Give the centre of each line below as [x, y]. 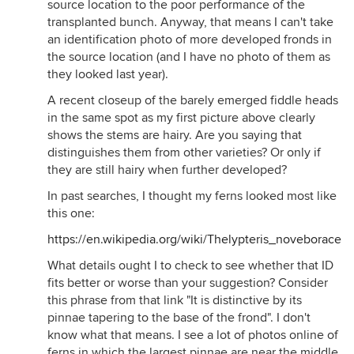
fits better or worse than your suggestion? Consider [188, 283]
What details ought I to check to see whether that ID [190, 265]
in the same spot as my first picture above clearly [181, 118]
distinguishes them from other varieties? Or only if [184, 153]
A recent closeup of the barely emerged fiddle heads [193, 100]
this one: [71, 213]
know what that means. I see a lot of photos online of [193, 335]
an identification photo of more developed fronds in [190, 40]
